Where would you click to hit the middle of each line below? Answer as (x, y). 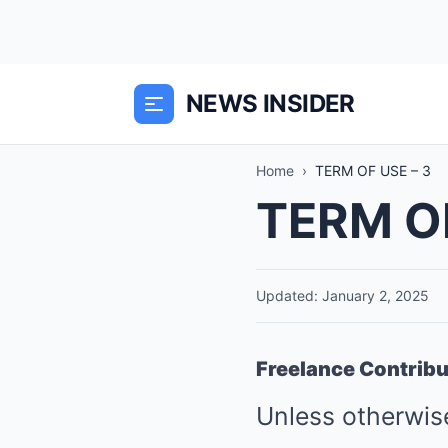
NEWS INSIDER (270, 103)
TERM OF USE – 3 (373, 170)
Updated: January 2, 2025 (342, 295)
